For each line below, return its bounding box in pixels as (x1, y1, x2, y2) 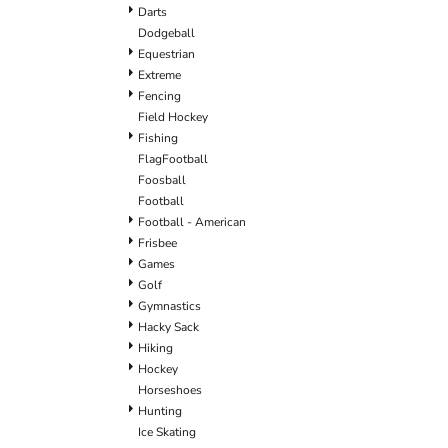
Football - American (138, 213, 246, 230)
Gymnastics (138, 297, 201, 314)
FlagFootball (138, 150, 208, 167)
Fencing (138, 87, 181, 104)
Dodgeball (138, 24, 195, 41)
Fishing (138, 129, 178, 146)
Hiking (138, 339, 173, 356)
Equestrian (138, 45, 195, 62)
